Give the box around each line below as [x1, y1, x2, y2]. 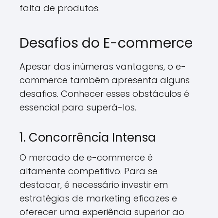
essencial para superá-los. [19, 101, 136, 113]
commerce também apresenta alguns [19, 74, 190, 86]
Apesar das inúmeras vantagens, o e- [19, 60, 186, 73]
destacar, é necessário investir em [19, 179, 168, 191]
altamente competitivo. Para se [19, 165, 158, 177]
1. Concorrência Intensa [19, 129, 156, 145]
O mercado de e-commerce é [19, 151, 153, 163]
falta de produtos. [19, 2, 100, 14]
